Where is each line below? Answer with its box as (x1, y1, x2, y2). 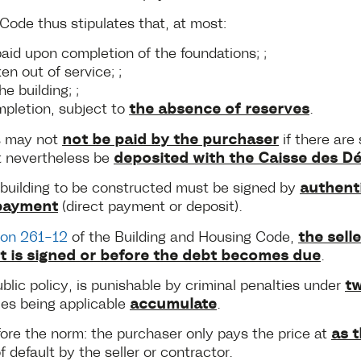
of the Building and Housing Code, (68, 226, 298, 244)
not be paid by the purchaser (62, 127, 279, 147)
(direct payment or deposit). (58, 196, 243, 214)
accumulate (130, 292, 217, 312)
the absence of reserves (129, 98, 309, 118)
